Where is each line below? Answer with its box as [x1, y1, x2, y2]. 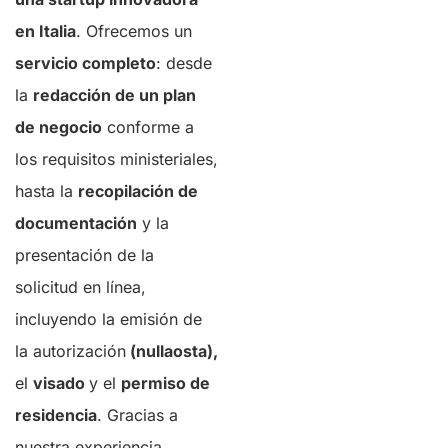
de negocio [15, 117, 102, 137]
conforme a [102, 117, 194, 137]
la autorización [15, 341, 126, 361]
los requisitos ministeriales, [15, 149, 218, 169]
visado [33, 373, 89, 393]
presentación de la [15, 245, 154, 265]
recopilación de [78, 181, 198, 201]
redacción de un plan [33, 85, 196, 105]
